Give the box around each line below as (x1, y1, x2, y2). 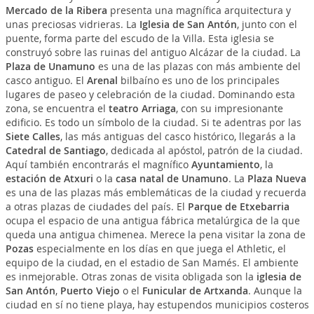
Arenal (86, 74, 118, 88)
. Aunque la (247, 284, 302, 298)
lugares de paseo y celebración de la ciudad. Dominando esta (5, 88, 295, 102)
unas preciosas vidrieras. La (5, 18, 139, 32)
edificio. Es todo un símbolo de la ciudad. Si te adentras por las (5, 116, 301, 130)
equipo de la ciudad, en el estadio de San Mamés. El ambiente (5, 256, 299, 270)
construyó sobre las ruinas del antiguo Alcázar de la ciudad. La (5, 46, 301, 60)
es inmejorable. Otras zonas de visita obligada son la (5, 270, 257, 284)
